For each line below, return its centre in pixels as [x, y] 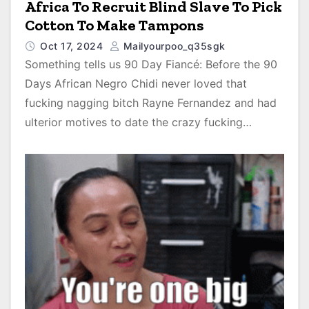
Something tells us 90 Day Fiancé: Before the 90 [151, 64]
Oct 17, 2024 [73, 46]
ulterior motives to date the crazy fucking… [138, 122]
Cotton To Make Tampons [114, 26]
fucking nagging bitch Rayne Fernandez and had [151, 103]
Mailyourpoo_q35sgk [173, 46]
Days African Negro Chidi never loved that [136, 84]
